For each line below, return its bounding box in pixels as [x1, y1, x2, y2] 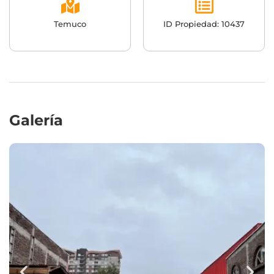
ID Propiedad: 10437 [163, 18, 245, 29]
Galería [9, 111, 63, 129]
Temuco [54, 18, 86, 29]
